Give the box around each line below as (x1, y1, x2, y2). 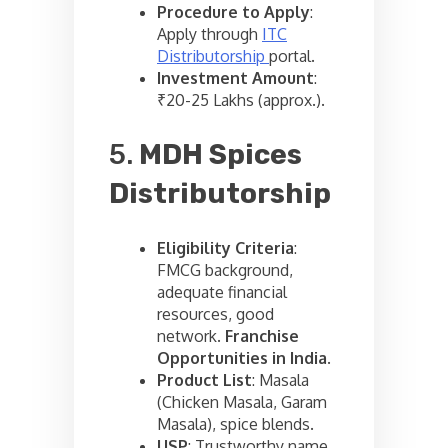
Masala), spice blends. (157, 413, 314, 434)
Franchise (225, 325, 299, 346)
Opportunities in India (157, 347, 327, 368)
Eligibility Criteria (157, 237, 294, 258)
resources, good (157, 303, 274, 324)
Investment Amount (157, 68, 314, 89)
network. (157, 325, 225, 346)
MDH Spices (139, 138, 302, 172)
